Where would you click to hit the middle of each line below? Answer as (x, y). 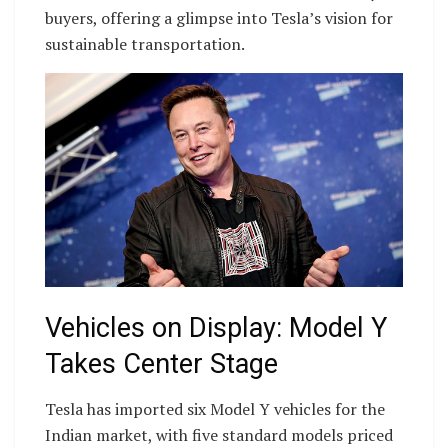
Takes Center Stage (161, 364)
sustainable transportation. (145, 43)
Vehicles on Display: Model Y (216, 328)
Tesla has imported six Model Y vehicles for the (215, 408)
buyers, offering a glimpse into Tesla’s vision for (219, 17)
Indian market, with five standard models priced (219, 434)
